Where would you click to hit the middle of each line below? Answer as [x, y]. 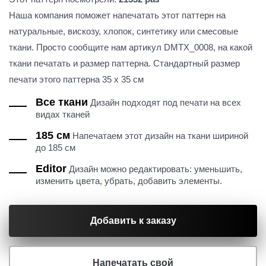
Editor [51, 169]
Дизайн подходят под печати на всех [164, 103]
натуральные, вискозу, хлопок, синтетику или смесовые [123, 31]
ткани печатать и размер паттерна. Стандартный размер [124, 64]
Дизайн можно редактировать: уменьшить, [154, 169]
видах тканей [63, 115]
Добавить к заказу [133, 221]
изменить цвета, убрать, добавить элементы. [129, 181]
